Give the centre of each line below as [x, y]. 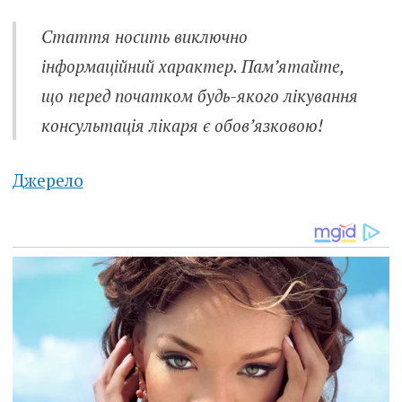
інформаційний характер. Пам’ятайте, [193, 66]
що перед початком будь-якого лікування [200, 95]
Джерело [48, 180]
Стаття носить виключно [145, 36]
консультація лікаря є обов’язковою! [183, 125]
